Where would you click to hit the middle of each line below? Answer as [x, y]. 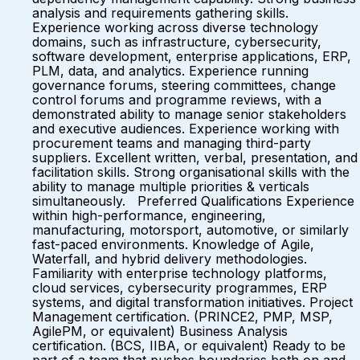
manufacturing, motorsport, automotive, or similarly [190, 230]
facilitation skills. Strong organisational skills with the [191, 172]
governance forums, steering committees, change [184, 85]
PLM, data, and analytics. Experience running [170, 71]
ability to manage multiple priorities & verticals [171, 186]
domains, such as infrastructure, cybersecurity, [177, 42]
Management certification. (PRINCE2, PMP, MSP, [182, 317]
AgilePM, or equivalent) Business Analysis [160, 331]
